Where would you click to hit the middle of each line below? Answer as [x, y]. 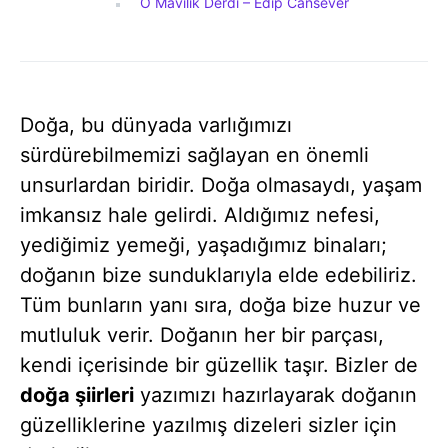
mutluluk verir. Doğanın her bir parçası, [202, 335]
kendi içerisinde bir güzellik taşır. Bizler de [219, 365]
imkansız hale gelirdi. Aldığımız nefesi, [200, 215]
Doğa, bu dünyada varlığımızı [156, 125]
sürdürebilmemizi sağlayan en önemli [194, 155]
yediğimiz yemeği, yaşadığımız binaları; [203, 245]
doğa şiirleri [77, 395]
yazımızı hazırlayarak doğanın [275, 395]
